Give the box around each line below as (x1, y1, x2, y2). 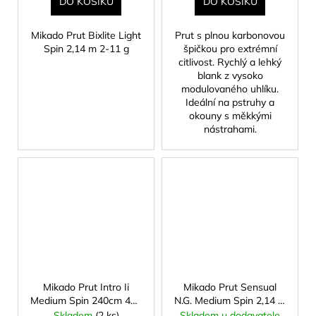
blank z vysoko (197, 69, 263, 83)
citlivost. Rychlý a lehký (178, 56, 281, 69)
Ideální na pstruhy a (186, 96, 274, 109)
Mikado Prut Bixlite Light (31, 29, 141, 42)
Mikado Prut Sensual (183, 280, 276, 293)
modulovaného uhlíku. (181, 83, 279, 96)
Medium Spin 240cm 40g (30, 293, 142, 307)
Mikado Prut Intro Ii (43, 280, 129, 293)
